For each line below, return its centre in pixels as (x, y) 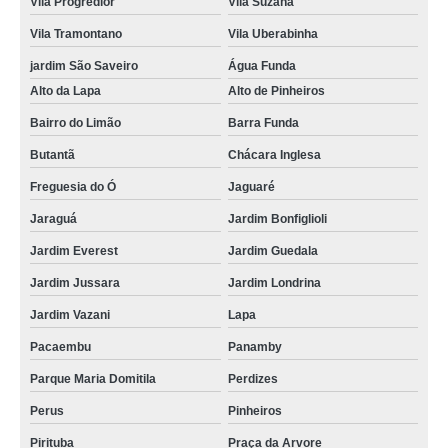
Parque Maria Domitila (93, 379)
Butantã (52, 155)
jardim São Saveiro (84, 66)
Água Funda (261, 66)
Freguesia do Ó (73, 187)
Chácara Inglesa (274, 155)
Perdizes (252, 379)
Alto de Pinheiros (276, 91)
